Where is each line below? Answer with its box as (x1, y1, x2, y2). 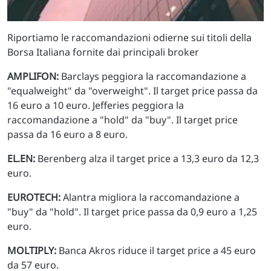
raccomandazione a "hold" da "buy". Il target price (7, 113, 238, 126)
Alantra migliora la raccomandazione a (60, 190, 240, 204)
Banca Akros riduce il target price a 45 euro (56, 243, 256, 257)
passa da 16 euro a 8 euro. (7, 127, 128, 141)
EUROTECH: (7, 190, 60, 204)
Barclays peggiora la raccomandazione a (59, 69, 246, 83)
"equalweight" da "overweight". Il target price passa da (7, 83, 258, 97)
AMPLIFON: (7, 69, 59, 83)
